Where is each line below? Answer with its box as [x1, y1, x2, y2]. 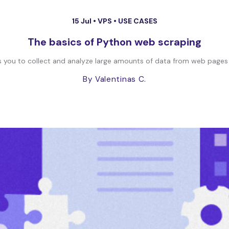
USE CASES [118, 16, 157, 26]
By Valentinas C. [82, 74, 147, 84]
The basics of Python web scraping [28, 35, 201, 49]
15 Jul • [72, 16, 98, 26]
